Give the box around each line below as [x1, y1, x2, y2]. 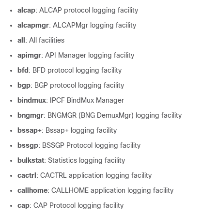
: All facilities [25, 36, 64, 44]
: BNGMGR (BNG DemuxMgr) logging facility [44, 111, 182, 119]
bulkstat [17, 156, 44, 164]
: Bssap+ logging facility [42, 126, 117, 134]
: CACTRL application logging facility [36, 171, 152, 179]
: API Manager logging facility [41, 51, 134, 59]
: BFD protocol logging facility [29, 66, 122, 74]
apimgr [17, 51, 41, 59]
